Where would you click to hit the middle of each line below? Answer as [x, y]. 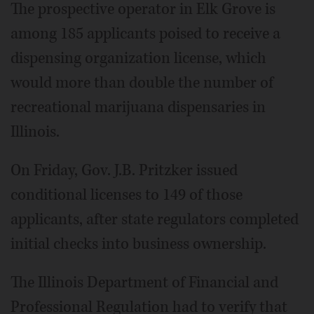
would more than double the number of [142, 83]
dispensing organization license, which [138, 59]
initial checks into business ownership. [138, 244]
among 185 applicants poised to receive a [145, 34]
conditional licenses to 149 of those [127, 195]
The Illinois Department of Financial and [144, 283]
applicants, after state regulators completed [155, 220]
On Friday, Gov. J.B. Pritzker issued [124, 171]
